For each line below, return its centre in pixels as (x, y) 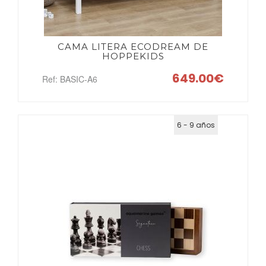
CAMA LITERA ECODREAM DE (133, 47)
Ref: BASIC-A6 (70, 79)
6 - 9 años (196, 125)
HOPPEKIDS (133, 56)
